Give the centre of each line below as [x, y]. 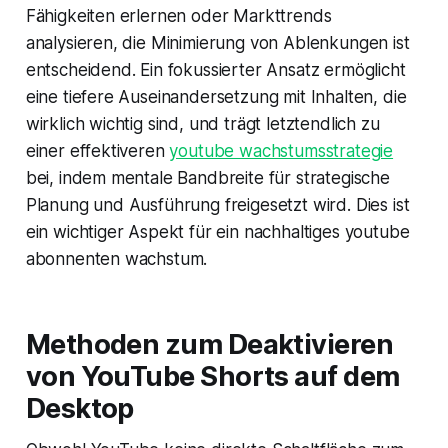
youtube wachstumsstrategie [281, 150]
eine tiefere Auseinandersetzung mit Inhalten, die [216, 96]
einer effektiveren [97, 150]
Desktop [79, 408]
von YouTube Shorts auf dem [212, 376]
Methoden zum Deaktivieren [209, 344]
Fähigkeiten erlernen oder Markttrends [178, 15]
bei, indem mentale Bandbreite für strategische [207, 177]
